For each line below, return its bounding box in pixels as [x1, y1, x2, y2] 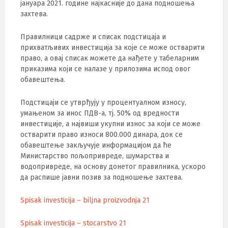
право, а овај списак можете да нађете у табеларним [20, 54, 199, 63]
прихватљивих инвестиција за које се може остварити [20, 43, 205, 52]
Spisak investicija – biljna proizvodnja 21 [20, 196, 150, 205]
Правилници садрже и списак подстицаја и [20, 33, 166, 41]
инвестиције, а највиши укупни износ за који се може [20, 120, 201, 128]
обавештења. [20, 75, 65, 84]
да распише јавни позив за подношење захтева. [20, 173, 183, 182]
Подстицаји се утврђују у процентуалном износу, [20, 98, 186, 107]
